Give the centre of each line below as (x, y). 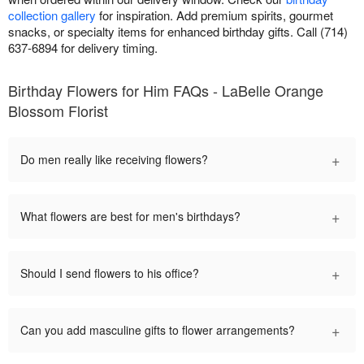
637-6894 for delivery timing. (83, 48)
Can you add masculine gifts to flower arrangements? (158, 330)
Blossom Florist (58, 111)
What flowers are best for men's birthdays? (130, 217)
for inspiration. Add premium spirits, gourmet (214, 15)
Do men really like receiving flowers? (114, 160)
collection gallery (52, 15)
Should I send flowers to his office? (110, 273)
